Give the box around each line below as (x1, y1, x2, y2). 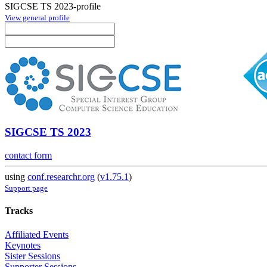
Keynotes (5, 240, 41, 250)
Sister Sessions (5, 250, 60, 261)
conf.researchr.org (27, 172, 95, 182)
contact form (5, 150, 52, 161)
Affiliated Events (5, 229, 69, 240)
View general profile (5, 13, 70, 22)
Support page (5, 184, 48, 193)
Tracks (5, 206, 33, 216)
